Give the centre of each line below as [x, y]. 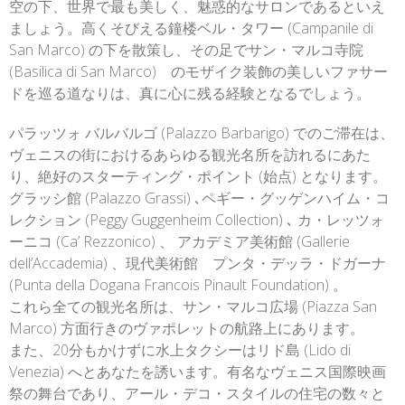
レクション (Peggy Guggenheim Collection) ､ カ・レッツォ [197, 220]
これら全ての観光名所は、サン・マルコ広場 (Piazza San [193, 306]
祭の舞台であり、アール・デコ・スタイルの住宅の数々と [197, 393]
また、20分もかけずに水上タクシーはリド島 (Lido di [180, 350]
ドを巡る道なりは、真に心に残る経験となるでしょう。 [190, 93]
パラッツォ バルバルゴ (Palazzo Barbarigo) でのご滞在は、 [202, 133]
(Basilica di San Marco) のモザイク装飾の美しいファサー [198, 71]
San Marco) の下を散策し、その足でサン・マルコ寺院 [186, 50]
